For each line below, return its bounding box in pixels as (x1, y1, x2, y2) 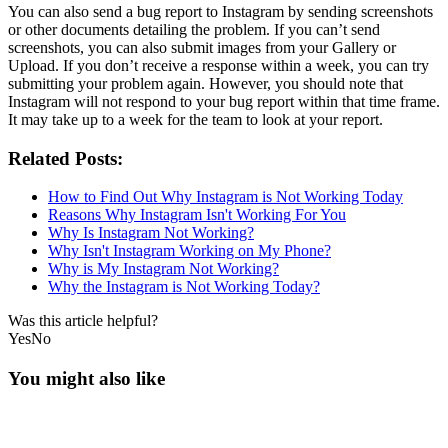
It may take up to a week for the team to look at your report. (8, 110, 383, 128)
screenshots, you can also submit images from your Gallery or (8, 38, 396, 56)
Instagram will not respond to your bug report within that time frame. (8, 92, 440, 110)
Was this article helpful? (8, 312, 158, 330)
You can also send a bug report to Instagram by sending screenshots (8, 2, 433, 20)
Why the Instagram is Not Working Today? (48, 278, 320, 296)
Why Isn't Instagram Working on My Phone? (48, 242, 331, 260)
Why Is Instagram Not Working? (48, 224, 254, 242)
